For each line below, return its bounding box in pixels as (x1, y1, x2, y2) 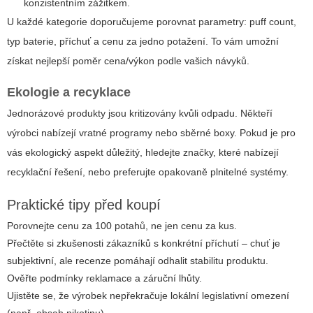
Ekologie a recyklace (7, 85, 131, 100)
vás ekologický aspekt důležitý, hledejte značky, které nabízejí (7, 147, 279, 159)
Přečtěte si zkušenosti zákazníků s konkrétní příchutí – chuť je (7, 238, 280, 249)
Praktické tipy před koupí (7, 197, 161, 213)
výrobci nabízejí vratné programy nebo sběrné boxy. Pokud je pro (7, 127, 296, 139)
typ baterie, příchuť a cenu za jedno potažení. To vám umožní (7, 36, 279, 48)
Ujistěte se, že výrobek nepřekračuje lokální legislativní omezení (7, 290, 289, 302)
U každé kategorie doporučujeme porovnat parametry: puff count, (7, 16, 296, 28)
